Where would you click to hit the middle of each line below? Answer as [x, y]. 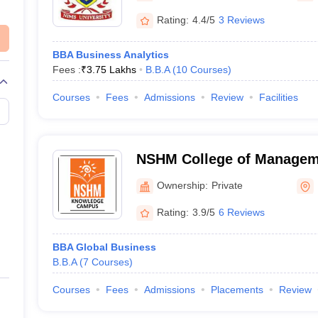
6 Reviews [241, 212]
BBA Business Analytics [110, 55]
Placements [237, 290]
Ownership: [182, 185]
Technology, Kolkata [204, 177]
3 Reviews [241, 20]
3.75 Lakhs [111, 70]
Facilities [278, 97]
